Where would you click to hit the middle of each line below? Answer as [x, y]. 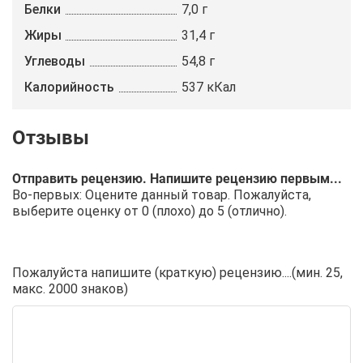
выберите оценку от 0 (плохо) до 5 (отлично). [149, 211]
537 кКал [209, 87]
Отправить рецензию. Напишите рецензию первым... [177, 179]
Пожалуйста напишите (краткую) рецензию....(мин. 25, [177, 273]
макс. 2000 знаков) [70, 289]
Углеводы [55, 61]
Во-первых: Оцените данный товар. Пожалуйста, [162, 195]
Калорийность [69, 87]
